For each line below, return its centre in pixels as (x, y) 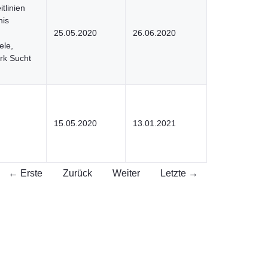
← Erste (25, 173)
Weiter (126, 173)
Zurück (77, 173)
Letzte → (179, 173)
